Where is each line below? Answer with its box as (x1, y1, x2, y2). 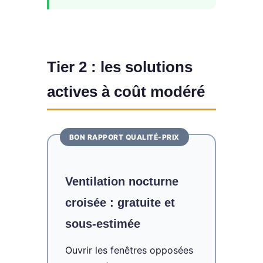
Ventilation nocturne (65, 174, 178, 188)
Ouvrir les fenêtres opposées (65, 244, 193, 256)
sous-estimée (65, 217, 140, 230)
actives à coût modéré (47, 83, 205, 101)
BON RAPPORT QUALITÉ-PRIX (69, 132, 180, 141)
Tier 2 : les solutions (47, 58, 193, 76)
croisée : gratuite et (65, 195, 175, 209)
